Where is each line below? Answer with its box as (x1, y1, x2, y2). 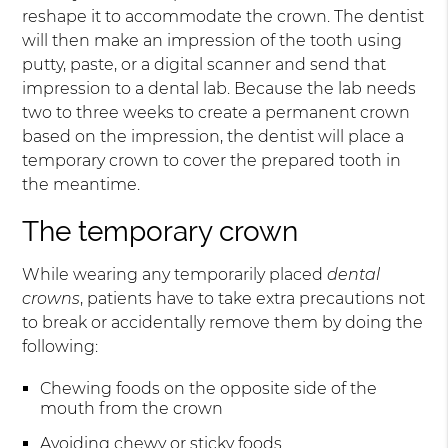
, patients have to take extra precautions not (80, 289, 426, 308)
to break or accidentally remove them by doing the (22, 313, 424, 332)
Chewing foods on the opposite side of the (40, 379, 378, 398)
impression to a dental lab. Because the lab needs (22, 79, 417, 98)
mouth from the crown (40, 399, 224, 418)
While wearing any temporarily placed (22, 265, 328, 284)
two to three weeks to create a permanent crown (22, 103, 411, 122)
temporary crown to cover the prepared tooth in (22, 151, 402, 170)
